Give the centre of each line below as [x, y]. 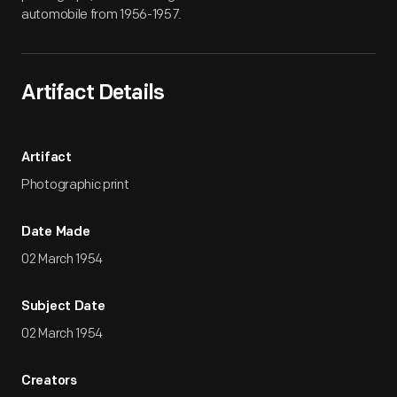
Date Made [56, 233]
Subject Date [63, 307]
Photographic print [75, 185]
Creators [49, 381]
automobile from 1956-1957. [102, 15]
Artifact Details [93, 94]
